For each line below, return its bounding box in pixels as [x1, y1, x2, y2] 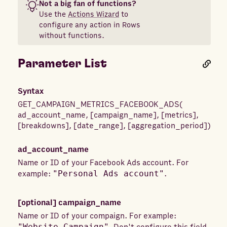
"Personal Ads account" [53, 169, 164, 178]
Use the [39, 10, 68, 19]
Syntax [18, 86, 44, 96]
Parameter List [18, 58, 107, 70]
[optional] [18, 198, 58, 208]
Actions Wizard [68, 10, 119, 19]
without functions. [39, 31, 104, 40]
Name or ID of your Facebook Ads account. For [18, 158, 188, 168]
